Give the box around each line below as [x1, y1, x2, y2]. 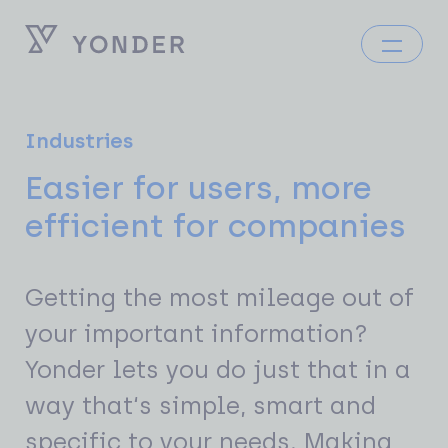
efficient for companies [25, 207, 406, 245]
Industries [25, 128, 133, 153]
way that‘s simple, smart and [25, 391, 376, 420]
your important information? [25, 319, 368, 348]
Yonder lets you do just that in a [25, 355, 411, 384]
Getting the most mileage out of [25, 283, 414, 312]
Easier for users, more [25, 169, 372, 207]
